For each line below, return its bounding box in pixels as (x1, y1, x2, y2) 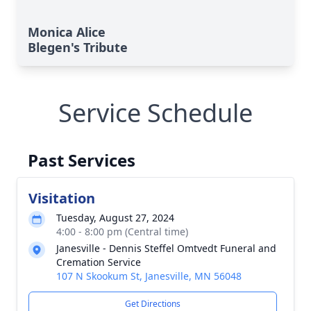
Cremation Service (56, 255, 141, 269)
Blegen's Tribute (28, 39, 128, 56)
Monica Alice (28, 24, 106, 40)
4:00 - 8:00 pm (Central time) (56, 225, 188, 238)
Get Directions (125, 298, 180, 310)
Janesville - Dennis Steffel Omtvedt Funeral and (56, 242, 276, 255)
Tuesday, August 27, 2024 (56, 211, 174, 224)
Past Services (28, 149, 135, 171)
